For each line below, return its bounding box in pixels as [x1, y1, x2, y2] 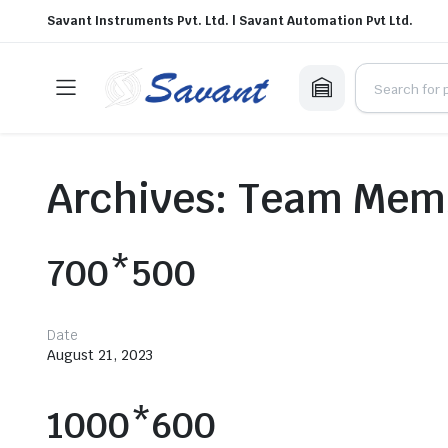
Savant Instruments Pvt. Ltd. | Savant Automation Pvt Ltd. [47, 13, 414, 29]
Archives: [47, 173, 238, 225]
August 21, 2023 [47, 346, 153, 364]
